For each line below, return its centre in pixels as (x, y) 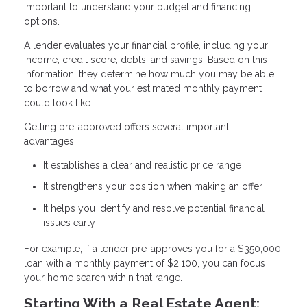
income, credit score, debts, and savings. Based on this (146, 59)
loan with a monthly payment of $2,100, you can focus (145, 263)
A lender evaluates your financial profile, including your (146, 45)
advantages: (50, 141)
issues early (69, 222)
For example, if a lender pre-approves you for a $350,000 (152, 248)
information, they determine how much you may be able (149, 74)
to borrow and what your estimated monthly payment (143, 88)
